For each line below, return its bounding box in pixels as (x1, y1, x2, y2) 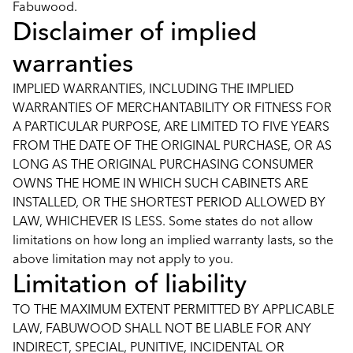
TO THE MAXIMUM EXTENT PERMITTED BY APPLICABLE (13, 301, 334, 317)
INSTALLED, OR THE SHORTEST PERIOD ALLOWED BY (13, 194, 325, 210)
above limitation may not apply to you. (13, 251, 233, 266)
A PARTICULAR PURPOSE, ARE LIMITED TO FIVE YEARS (13, 118, 329, 134)
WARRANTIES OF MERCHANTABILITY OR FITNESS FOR (13, 99, 332, 115)
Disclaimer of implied (13, 16, 257, 46)
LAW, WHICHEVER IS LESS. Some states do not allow (13, 213, 313, 229)
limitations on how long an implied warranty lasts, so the (13, 232, 333, 247)
